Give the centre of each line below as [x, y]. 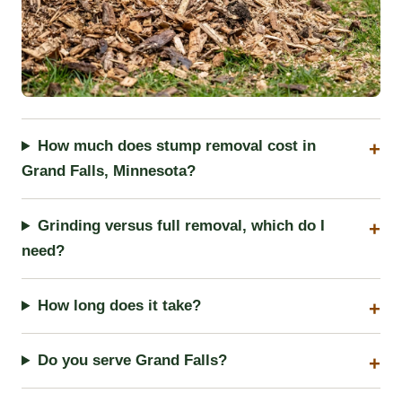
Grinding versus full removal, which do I [182, 226]
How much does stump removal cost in [177, 146]
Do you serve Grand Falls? [133, 361]
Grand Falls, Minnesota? [109, 171]
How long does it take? [120, 306]
